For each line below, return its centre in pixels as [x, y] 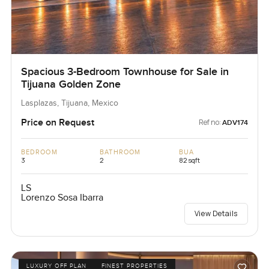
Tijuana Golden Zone [71, 85]
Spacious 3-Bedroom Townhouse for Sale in [125, 72]
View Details [216, 214]
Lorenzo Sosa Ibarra [62, 198]
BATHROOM [120, 153]
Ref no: [210, 122]
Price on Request [57, 123]
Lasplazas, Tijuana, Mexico [69, 104]
